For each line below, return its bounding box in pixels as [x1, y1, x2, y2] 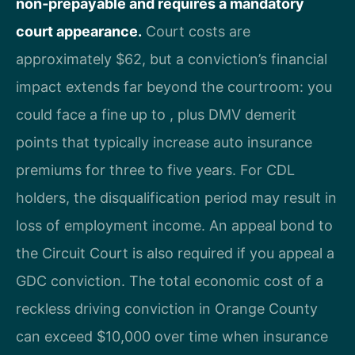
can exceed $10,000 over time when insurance [16, 328, 328, 345]
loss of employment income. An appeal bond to [16, 217, 333, 235]
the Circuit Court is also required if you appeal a [16, 245, 334, 262]
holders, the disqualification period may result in [16, 189, 337, 207]
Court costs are [142, 23, 250, 40]
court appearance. [16, 23, 142, 40]
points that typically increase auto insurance [16, 134, 312, 151]
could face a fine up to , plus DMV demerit [16, 106, 296, 124]
